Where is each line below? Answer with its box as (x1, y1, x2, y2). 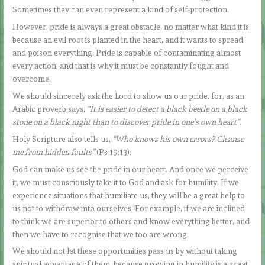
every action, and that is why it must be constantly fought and (12, 61, 230, 71)
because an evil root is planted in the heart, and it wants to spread (12, 35, 244, 45)
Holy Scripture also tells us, (12, 134, 113, 144)
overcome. (12, 74, 51, 84)
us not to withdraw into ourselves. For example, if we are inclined (12, 203, 245, 213)
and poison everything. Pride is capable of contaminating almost (12, 48, 241, 58)
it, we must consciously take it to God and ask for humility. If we (12, 177, 240, 187)
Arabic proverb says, (12, 104, 88, 114)
